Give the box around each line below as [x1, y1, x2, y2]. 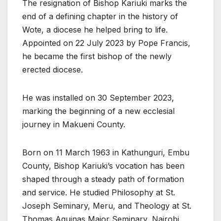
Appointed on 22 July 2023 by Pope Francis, [22, 38, 190, 48]
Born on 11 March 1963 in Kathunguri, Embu [22, 147, 189, 158]
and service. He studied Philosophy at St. [22, 187, 175, 198]
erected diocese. [22, 65, 83, 75]
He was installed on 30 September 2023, [22, 93, 174, 103]
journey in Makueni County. [22, 119, 125, 130]
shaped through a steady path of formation [22, 174, 184, 184]
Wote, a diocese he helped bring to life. [22, 25, 168, 35]
